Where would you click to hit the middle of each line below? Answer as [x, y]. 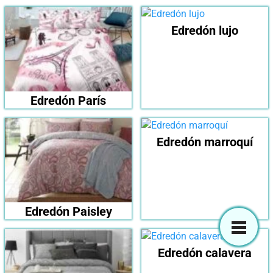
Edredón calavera [205, 253]
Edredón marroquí [205, 142]
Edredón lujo [205, 31]
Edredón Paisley [68, 212]
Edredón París [68, 100]
